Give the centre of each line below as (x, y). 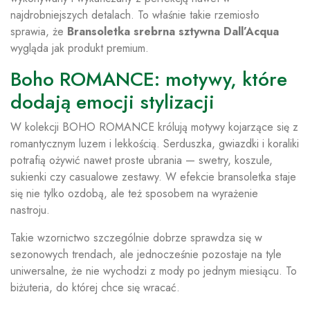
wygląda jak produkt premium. (80, 48)
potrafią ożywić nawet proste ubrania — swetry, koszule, (142, 161)
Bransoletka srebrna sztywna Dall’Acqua (173, 32)
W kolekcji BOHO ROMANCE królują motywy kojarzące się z (154, 127)
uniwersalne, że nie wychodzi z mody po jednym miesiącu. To (154, 271)
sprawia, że (39, 32)
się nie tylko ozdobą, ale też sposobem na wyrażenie (134, 194)
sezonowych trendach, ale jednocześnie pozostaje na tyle (146, 255)
